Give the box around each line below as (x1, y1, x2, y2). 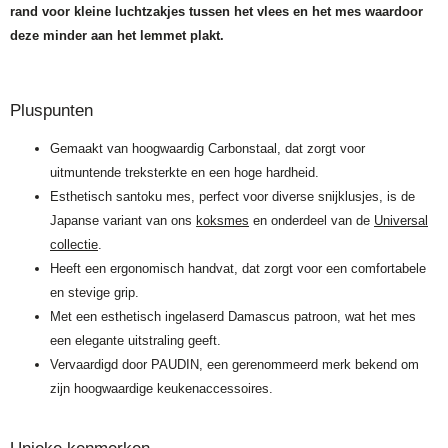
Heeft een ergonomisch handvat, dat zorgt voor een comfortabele (50, 260, 426, 276)
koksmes (196, 212, 249, 228)
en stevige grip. (50, 284, 139, 300)
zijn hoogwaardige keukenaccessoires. (50, 380, 273, 396)
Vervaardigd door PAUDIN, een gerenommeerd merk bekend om (50, 356, 419, 372)
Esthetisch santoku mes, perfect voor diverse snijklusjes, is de (50, 188, 415, 204)
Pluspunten (10, 100, 93, 120)
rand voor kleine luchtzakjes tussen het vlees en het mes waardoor (10, 3, 423, 19)
